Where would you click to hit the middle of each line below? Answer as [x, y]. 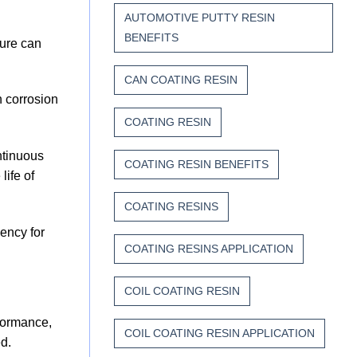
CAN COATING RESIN [181, 80]
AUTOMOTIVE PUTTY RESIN [200, 18]
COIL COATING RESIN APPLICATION [220, 333]
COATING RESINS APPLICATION [209, 249]
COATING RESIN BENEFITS [196, 165]
